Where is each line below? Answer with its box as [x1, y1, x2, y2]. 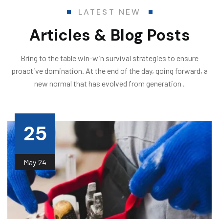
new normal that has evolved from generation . [34, 78, 185, 88]
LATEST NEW [78, 6, 141, 17]
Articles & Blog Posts [29, 24, 190, 45]
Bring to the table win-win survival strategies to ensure [21, 53, 198, 63]
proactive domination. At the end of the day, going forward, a [11, 66, 208, 75]
